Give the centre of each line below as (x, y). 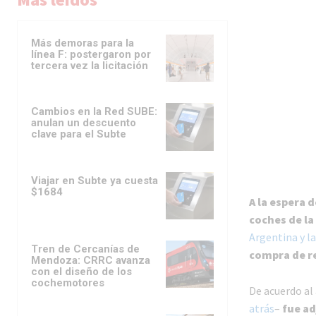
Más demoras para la (83, 43)
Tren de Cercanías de (85, 249)
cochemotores (68, 282)
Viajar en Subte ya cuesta (95, 180)
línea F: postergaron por (91, 55)
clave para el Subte (79, 134)
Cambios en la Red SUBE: (94, 112)
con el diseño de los (81, 271)
